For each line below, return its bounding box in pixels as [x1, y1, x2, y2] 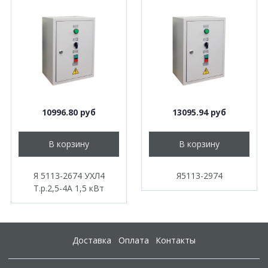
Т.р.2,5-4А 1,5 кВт [33, 182, 104, 194]
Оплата [118, 234, 149, 246]
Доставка [72, 234, 112, 246]
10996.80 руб [42, 106, 96, 118]
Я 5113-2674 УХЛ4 [33, 169, 105, 181]
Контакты [155, 234, 196, 246]
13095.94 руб [172, 106, 226, 118]
